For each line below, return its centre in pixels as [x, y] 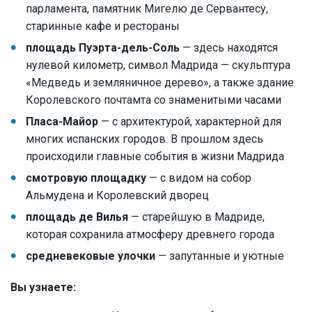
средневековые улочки [91, 256]
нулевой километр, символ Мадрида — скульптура [158, 65]
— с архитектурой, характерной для [190, 122]
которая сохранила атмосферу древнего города [150, 235]
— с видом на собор [199, 178]
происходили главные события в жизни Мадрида [155, 157]
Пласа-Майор [62, 122]
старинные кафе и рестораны [103, 26]
